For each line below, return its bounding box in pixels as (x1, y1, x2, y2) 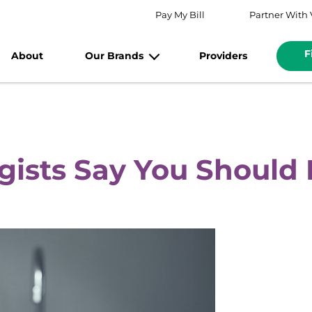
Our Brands (84, 49, 143, 62)
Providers (198, 49, 247, 62)
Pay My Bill (155, 9, 205, 20)
